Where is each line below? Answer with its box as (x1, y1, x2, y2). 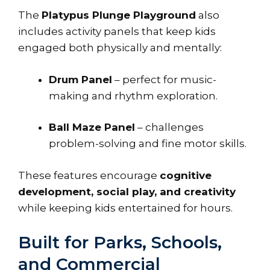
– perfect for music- (112, 73, 216, 86)
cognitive (160, 169, 212, 181)
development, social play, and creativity (18, 185, 236, 198)
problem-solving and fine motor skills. (49, 137, 246, 150)
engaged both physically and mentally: (18, 42, 222, 54)
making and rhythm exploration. (49, 89, 218, 102)
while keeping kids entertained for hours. (18, 201, 233, 214)
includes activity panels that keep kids (18, 25, 216, 38)
